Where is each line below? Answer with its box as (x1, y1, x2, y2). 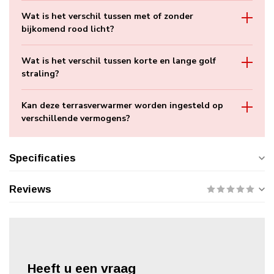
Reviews (9, 183, 51, 195)
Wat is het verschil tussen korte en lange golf (21, 54, 216, 67)
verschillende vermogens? (21, 112, 130, 124)
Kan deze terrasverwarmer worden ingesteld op (21, 99, 223, 111)
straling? (21, 67, 59, 80)
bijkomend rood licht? (21, 23, 114, 35)
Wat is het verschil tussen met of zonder (21, 10, 193, 22)
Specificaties (9, 152, 76, 164)
